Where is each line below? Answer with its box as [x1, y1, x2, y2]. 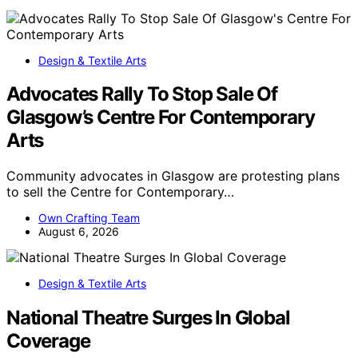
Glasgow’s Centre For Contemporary [6, 105, 315, 129]
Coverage [6, 329, 90, 353]
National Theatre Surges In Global [6, 306, 290, 330]
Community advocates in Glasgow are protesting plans [6, 168, 340, 185]
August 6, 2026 [38, 225, 119, 239]
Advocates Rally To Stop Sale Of [6, 82, 277, 106]
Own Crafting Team [38, 211, 140, 225]
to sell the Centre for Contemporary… [6, 184, 234, 201]
